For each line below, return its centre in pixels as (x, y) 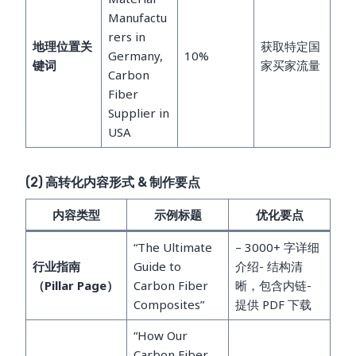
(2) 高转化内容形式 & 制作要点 (113, 182)
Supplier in (138, 112)
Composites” (168, 304)
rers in (126, 36)
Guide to (157, 266)
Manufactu (137, 17)
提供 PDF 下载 (273, 304)
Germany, (135, 55)
